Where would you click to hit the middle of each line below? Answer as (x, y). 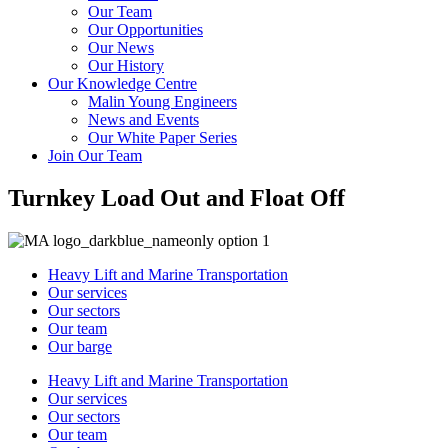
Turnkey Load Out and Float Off (182, 197)
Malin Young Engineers (162, 101)
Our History (126, 65)
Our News (121, 47)
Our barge (80, 346)
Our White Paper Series (162, 137)
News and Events (143, 119)
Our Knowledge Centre (122, 83)
